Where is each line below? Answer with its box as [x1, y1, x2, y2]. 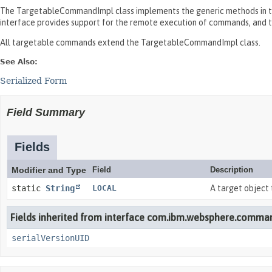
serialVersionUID [12, 233, 89, 243]
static [12, 183, 46, 193]
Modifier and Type [12, 165, 86, 175]
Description [209, 165, 253, 174]
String [46, 183, 75, 193]
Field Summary [7, 106, 85, 118]
